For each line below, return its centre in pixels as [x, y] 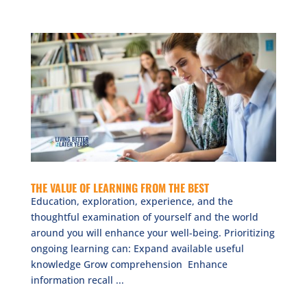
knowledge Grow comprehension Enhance [129, 264]
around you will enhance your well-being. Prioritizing [152, 232]
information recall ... [77, 280]
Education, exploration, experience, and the [132, 201]
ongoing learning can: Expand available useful [137, 248]
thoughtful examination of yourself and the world [144, 217]
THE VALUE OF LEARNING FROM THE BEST [120, 187]
